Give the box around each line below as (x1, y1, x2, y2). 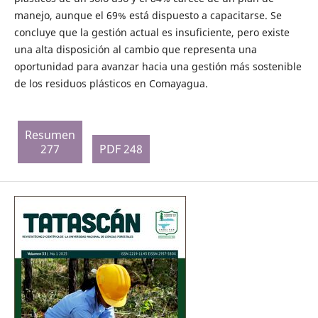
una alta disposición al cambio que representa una (13, 43, 257, 57)
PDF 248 (99, 141, 143, 158)
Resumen (24, 127, 75, 143)
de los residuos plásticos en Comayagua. (13, 77, 208, 91)
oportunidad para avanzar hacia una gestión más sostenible (13, 60, 302, 74)
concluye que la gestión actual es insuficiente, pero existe (13, 26, 290, 40)
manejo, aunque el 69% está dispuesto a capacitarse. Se (13, 9, 282, 23)
